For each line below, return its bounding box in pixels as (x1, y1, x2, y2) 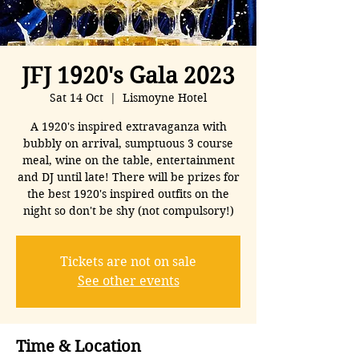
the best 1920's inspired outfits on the (27, 186, 229, 201)
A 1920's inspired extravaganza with (30, 119, 227, 134)
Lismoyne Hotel (123, 90, 207, 105)
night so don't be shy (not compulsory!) (22, 203, 234, 218)
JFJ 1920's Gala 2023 (22, 62, 235, 89)
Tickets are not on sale (60, 253, 196, 269)
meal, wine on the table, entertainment (22, 152, 235, 167)
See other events (77, 272, 179, 288)
